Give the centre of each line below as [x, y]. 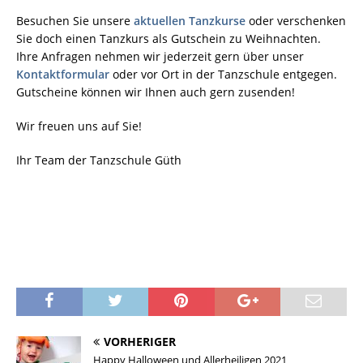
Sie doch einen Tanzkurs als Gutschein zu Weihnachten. [170, 38]
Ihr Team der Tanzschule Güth [99, 160]
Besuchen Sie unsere [75, 20]
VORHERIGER [140, 341]
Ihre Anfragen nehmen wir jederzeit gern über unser [160, 56]
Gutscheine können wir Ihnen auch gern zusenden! [156, 92]
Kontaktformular [63, 74]
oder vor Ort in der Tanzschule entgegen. [225, 74]
